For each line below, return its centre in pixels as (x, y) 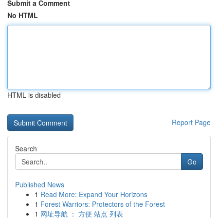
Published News (40, 184)
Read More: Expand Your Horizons (94, 194)
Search (26, 148)
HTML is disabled (34, 95)
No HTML (23, 15)
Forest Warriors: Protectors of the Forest (103, 204)
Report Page (191, 122)
